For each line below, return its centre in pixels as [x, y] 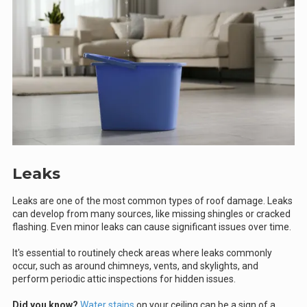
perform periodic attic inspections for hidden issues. [124, 279]
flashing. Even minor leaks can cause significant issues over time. [152, 226]
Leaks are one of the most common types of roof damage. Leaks [152, 200]
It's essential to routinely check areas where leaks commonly [142, 253]
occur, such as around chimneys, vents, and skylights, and [135, 266]
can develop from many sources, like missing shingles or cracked [151, 213]
